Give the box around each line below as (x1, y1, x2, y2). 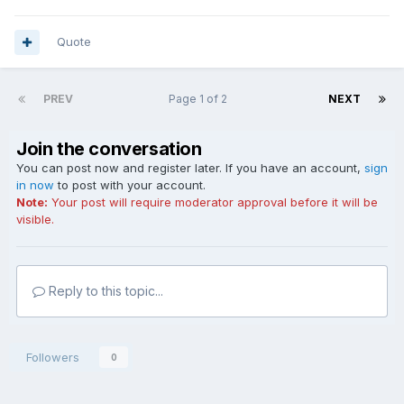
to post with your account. (54, 178, 206, 192)
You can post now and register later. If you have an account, (16, 161, 364, 175)
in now (16, 178, 54, 192)
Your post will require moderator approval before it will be (48, 195, 378, 209)
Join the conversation (16, 138, 202, 160)
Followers (26, 350, 79, 364)
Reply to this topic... (45, 283, 163, 298)
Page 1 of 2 (169, 92, 233, 106)
